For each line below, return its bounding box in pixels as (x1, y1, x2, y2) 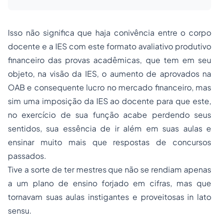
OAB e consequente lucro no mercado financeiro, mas (8, 82, 211, 92)
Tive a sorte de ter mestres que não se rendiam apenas (8, 164, 211, 175)
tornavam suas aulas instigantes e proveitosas (8, 191, 188, 202)
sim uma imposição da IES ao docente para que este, (8, 95, 211, 106)
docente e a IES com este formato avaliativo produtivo (8, 41, 211, 51)
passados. (8, 150, 46, 161)
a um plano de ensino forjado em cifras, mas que (8, 177, 211, 188)
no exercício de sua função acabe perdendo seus (8, 109, 211, 120)
